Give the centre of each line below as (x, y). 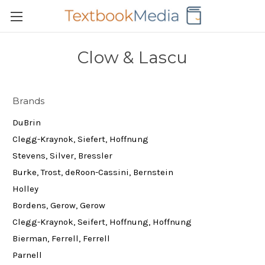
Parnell (27, 255)
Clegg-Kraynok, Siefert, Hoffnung (80, 139)
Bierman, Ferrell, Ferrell (61, 238)
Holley (25, 188)
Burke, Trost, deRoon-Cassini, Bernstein (93, 172)
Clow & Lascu (132, 57)
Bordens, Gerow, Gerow (59, 205)
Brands (29, 101)
